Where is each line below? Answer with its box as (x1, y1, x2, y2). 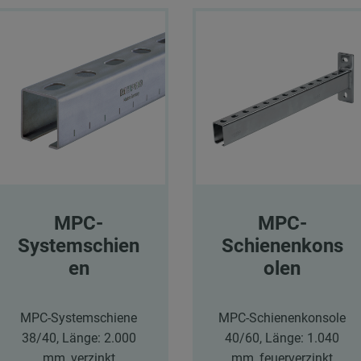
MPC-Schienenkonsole (218, 310, 346, 326)
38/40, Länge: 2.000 (21, 330, 136, 346)
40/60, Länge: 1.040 (225, 330, 340, 346)
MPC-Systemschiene (20, 310, 138, 326)
